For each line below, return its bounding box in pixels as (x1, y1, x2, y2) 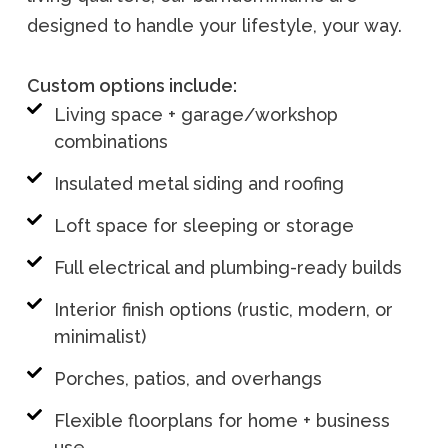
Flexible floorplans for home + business (53, 409, 390, 431)
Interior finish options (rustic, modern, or (53, 298, 393, 320)
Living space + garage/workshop (53, 103, 338, 125)
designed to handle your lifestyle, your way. (27, 14, 402, 36)
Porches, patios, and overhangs (53, 367, 322, 389)
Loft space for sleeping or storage (53, 214, 354, 236)
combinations (53, 130, 168, 152)
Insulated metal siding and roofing (53, 172, 344, 194)
